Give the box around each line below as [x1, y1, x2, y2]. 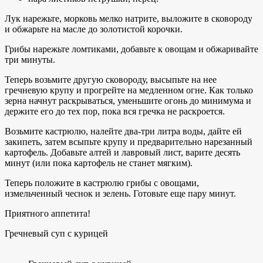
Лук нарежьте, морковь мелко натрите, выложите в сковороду [5, 13, 252, 23]
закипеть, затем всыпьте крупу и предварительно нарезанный [5, 136, 252, 147]
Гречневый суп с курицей [5, 228, 108, 238]
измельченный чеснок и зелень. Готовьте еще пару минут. [5, 188, 236, 198]
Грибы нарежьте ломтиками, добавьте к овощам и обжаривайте [5, 43, 258, 54]
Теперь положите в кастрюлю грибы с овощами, [5, 177, 199, 188]
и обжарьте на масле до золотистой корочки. [5, 23, 183, 34]
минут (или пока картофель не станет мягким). [5, 157, 193, 168]
